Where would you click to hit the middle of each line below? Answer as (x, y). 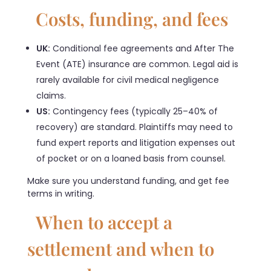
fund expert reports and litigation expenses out (136, 143)
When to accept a (100, 222)
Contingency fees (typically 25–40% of (134, 112)
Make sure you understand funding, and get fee (128, 181)
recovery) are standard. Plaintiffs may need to (135, 127)
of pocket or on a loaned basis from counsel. (131, 159)
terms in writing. (61, 194)
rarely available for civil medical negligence (128, 80)
